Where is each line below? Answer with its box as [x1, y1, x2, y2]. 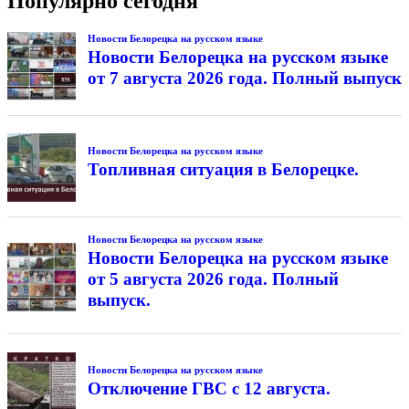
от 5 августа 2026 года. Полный [87, 268, 339, 288]
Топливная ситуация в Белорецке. [87, 159, 359, 179]
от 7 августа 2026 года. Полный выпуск [87, 68, 402, 89]
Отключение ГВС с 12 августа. [87, 378, 330, 398]
